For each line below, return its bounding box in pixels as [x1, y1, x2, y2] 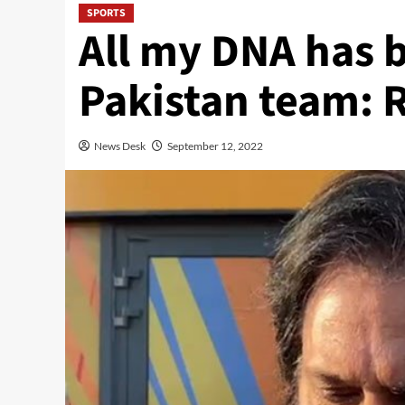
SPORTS [87, 5, 126, 21]
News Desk [94, 138, 146, 153]
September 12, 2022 [167, 138, 263, 153]
